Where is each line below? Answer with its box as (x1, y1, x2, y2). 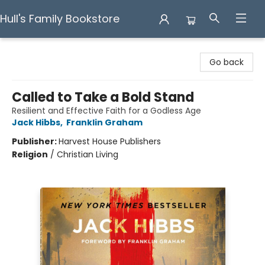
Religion (12, 148, 48, 160)
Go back (209, 56, 244, 68)
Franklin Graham (66, 117, 143, 128)
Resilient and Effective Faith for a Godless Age (12, 105, 201, 117)
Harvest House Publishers (59, 135, 161, 147)
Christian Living (57, 148, 118, 160)
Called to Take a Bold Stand (12, 88, 194, 106)
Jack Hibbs (12, 117, 60, 128)
